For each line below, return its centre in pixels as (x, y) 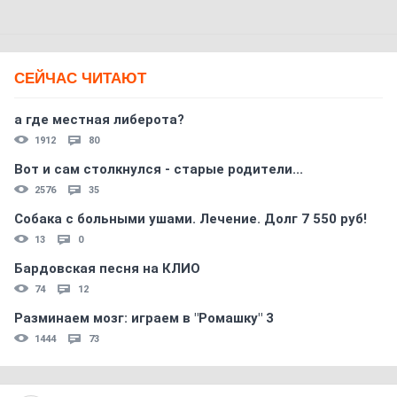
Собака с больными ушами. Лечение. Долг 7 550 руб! (191, 219)
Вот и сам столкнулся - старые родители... (159, 169)
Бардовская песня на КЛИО (107, 269)
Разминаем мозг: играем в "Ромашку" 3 (144, 318)
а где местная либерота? (99, 120)
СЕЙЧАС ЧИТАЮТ (80, 78)
